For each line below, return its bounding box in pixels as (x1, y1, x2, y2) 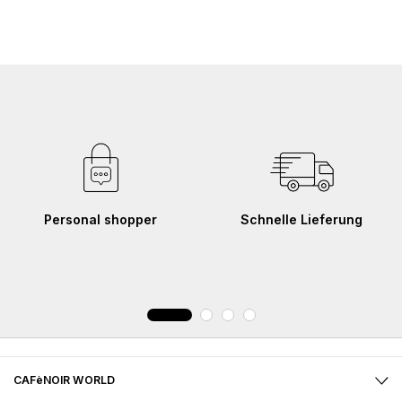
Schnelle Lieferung (240, 212, 363, 228)
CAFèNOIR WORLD (13, 373, 115, 388)
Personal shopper (44, 212, 157, 228)
